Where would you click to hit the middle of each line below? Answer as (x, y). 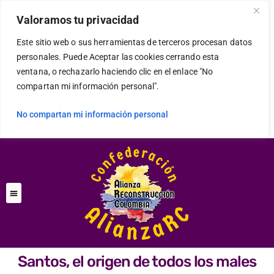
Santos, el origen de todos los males (137, 262)
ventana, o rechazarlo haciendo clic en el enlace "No (115, 72)
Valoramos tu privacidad (78, 20)
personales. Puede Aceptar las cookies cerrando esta (118, 57)
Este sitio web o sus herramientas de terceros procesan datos (135, 42)
